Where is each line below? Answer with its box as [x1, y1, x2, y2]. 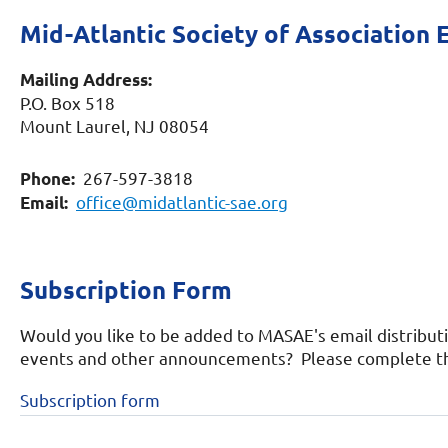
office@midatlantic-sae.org [76, 190, 288, 212]
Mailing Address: [20, 69, 152, 90]
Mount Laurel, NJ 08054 [20, 115, 209, 136]
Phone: [20, 167, 83, 189]
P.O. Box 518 [20, 92, 115, 113]
